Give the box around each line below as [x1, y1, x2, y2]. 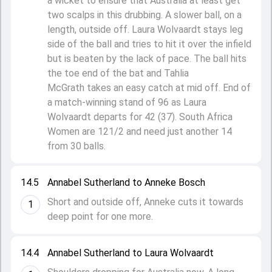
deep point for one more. [47, 211, 153, 222]
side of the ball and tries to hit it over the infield [47, 38, 251, 50]
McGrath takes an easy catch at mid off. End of [47, 82, 251, 93]
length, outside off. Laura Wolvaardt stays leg [47, 24, 243, 35]
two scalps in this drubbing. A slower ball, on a [47, 9, 242, 21]
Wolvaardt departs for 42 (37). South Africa [47, 111, 233, 123]
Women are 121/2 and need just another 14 [47, 126, 232, 137]
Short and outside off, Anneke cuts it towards [47, 196, 243, 208]
